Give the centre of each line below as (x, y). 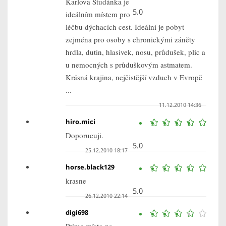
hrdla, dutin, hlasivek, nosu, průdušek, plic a (135, 52)
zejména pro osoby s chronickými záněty (130, 39)
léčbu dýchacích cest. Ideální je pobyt (125, 27)
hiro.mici (80, 122)
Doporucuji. (84, 135)
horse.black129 (90, 167)
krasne (76, 181)
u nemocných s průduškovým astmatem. (129, 65)
